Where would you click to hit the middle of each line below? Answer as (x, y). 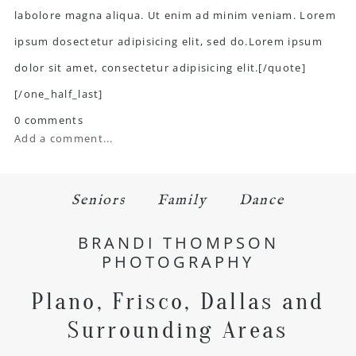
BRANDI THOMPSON (178, 243)
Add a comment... (64, 138)
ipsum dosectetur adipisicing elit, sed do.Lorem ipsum (168, 41)
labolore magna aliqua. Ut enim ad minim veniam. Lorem (175, 15)
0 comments (48, 120)
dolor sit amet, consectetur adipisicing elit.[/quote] (160, 67)
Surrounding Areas (178, 331)
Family (182, 201)
